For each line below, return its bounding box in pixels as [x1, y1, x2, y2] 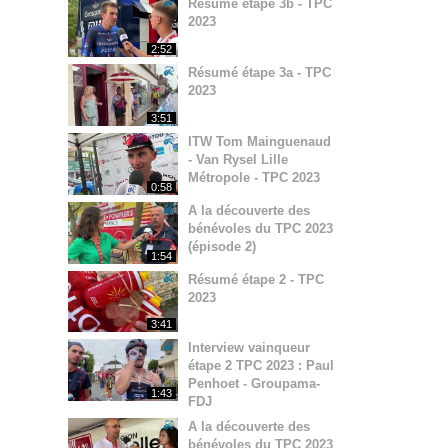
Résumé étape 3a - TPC [188, 64, 331, 80]
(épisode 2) [188, 238, 256, 254]
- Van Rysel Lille [188, 151, 288, 167]
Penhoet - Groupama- [188, 376, 320, 392]
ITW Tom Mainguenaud [188, 133, 331, 149]
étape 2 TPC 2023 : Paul [188, 358, 334, 374]
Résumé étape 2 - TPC [188, 271, 324, 287]
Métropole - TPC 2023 [188, 169, 320, 185]
